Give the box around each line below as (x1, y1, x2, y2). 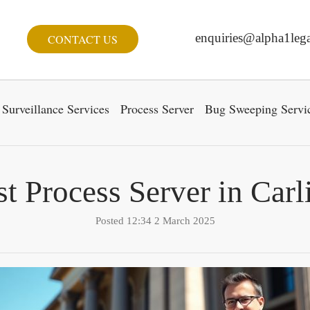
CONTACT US (47, 32, 118, 46)
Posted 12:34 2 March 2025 (95, 215, 215, 226)
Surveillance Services (2, 100, 109, 117)
